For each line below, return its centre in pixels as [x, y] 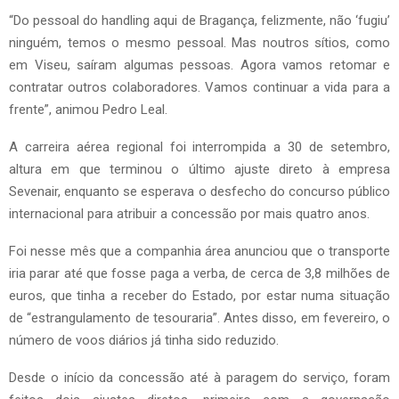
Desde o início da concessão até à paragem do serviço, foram [199, 378]
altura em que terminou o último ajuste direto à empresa [199, 170]
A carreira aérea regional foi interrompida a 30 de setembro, [199, 147]
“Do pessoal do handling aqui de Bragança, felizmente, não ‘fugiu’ [199, 21]
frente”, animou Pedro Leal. [88, 110]
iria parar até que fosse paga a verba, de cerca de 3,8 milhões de [199, 274]
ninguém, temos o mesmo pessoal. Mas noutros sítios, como [199, 43]
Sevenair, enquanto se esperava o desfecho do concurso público [199, 192]
